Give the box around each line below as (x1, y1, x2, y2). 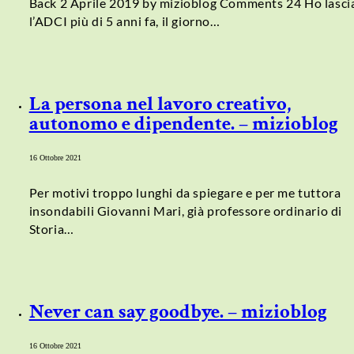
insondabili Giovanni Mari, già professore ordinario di (28, 203, 343, 219)
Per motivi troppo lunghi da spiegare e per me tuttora (28, 185, 341, 201)
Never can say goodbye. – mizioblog (28, 298, 327, 325)
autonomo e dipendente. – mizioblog (28, 111, 338, 137)
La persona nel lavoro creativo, (28, 91, 291, 118)
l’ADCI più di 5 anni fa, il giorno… (28, 13, 220, 29)
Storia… (28, 221, 74, 237)
